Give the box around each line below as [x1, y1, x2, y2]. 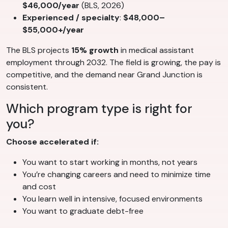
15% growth [71, 45, 119, 56]
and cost [22, 181, 56, 192]
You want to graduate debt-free [22, 206, 144, 217]
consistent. [6, 81, 48, 93]
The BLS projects [6, 45, 71, 56]
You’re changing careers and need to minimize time [22, 169, 211, 180]
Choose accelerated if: [6, 136, 99, 148]
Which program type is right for [6, 100, 192, 118]
